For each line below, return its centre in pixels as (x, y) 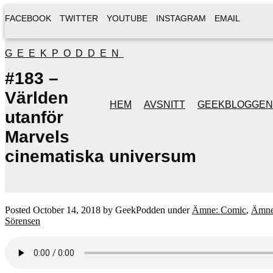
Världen (37, 98)
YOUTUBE (127, 18)
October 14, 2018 (67, 210)
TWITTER (79, 18)
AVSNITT (165, 105)
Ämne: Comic (219, 210)
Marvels (37, 137)
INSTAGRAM (181, 18)
